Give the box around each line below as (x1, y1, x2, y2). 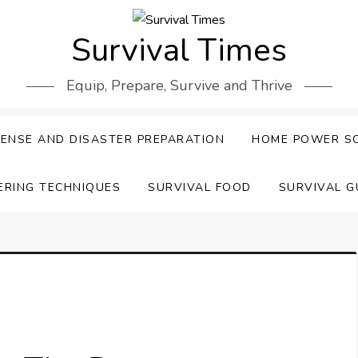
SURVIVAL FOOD (148, 180, 252, 196)
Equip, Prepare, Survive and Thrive (66, 76, 292, 96)
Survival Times (71, 29, 287, 73)
